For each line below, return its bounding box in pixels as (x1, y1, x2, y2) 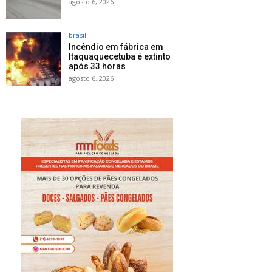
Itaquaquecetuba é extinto (69, 51, 171, 61)
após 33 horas (69, 61, 126, 71)
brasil (69, 30, 86, 39)
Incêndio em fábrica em (69, 41, 163, 52)
